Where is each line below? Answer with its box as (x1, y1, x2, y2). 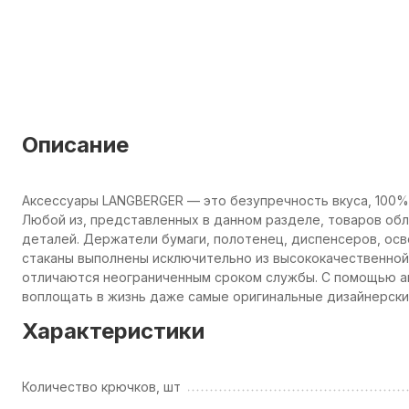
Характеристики (22, 318, 204, 345)
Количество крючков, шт (22, 379, 181, 395)
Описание (22, 131, 129, 159)
